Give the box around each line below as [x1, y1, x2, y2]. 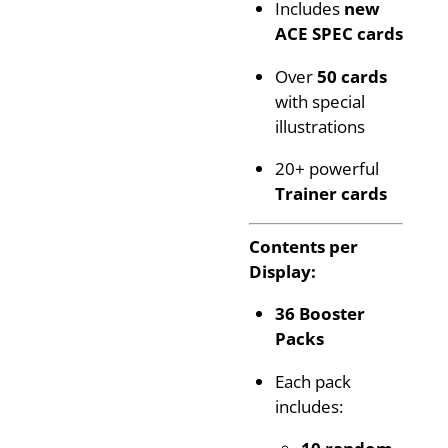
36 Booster [275, 301, 365, 326]
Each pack [275, 368, 351, 393]
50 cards [317, 63, 387, 88]
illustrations [275, 113, 365, 138]
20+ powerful [275, 155, 379, 180]
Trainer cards [275, 180, 387, 205]
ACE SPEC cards [275, 21, 403, 46]
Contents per [249, 233, 358, 258]
